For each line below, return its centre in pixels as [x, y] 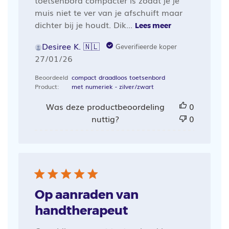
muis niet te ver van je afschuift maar [108, 12]
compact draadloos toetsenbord [118, 77]
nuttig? [105, 118]
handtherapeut [81, 210]
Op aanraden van [86, 194]
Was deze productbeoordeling [105, 106]
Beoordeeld [51, 77]
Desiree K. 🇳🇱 [71, 46]
